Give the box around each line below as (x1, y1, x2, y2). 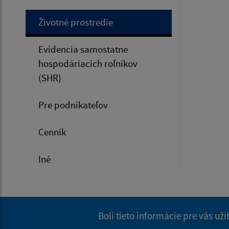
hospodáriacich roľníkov (38, 57, 138, 70)
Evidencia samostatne (38, 42, 128, 55)
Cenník (38, 125, 66, 138)
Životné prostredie (38, 15, 113, 28)
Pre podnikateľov (38, 98, 108, 111)
